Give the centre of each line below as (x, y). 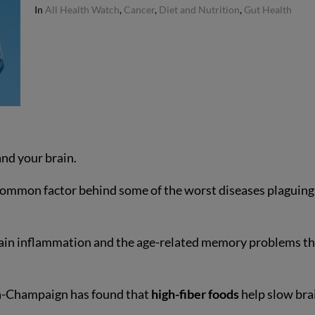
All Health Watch (83, 10)
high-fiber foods (195, 294)
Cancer (140, 10)
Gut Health (268, 10)
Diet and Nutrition (200, 10)
